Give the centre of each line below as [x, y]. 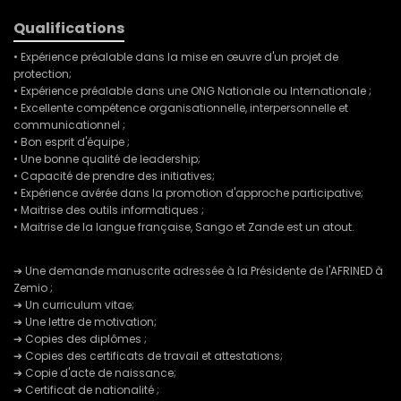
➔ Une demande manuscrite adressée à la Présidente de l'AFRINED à [198, 271]
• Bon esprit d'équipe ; [72, 142]
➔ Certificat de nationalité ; [86, 390]
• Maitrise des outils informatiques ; [109, 210]
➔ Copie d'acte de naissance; [95, 373]
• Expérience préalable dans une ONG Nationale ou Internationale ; [192, 91]
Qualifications [69, 29]
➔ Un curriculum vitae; [74, 305]
